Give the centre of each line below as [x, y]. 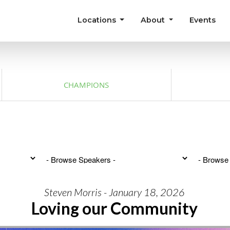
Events [203, 20]
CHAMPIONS [87, 85]
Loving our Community [114, 208]
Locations [98, 20]
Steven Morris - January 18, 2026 [114, 192]
